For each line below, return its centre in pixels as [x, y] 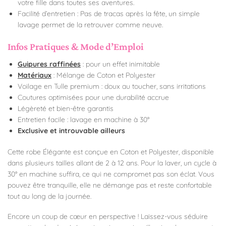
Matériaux [35, 75]
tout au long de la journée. [49, 196]
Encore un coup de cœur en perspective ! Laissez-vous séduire [108, 217]
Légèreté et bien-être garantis [66, 109]
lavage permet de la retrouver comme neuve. [90, 25]
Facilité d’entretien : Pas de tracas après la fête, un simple [109, 14]
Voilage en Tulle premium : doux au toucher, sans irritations [112, 87]
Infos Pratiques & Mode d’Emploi [76, 47]
